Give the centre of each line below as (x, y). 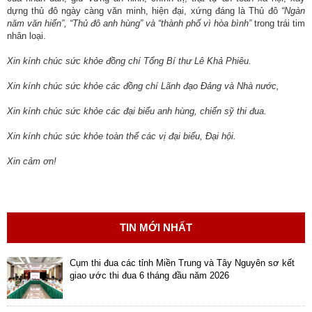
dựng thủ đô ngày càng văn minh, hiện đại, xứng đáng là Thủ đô (144, 11)
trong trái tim (278, 23)
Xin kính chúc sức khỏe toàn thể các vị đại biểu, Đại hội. (122, 136)
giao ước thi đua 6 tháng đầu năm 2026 (149, 275)
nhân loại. (26, 36)
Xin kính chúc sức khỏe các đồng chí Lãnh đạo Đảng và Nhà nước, (143, 86)
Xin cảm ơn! (32, 161)
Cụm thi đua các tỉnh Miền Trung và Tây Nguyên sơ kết (182, 263)
